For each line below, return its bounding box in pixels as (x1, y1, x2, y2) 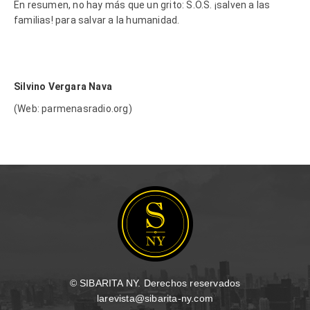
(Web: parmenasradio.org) (14, 102, 132, 114)
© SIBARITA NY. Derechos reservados (69, 277, 241, 289)
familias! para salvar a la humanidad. (14, 14, 180, 26)
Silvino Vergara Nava (14, 80, 112, 92)
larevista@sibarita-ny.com (97, 292, 213, 304)
